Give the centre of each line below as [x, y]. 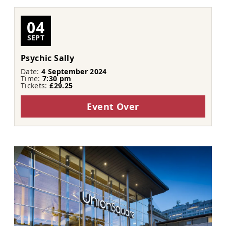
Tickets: [35, 86]
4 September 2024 [74, 72]
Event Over [113, 107]
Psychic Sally [48, 58]
